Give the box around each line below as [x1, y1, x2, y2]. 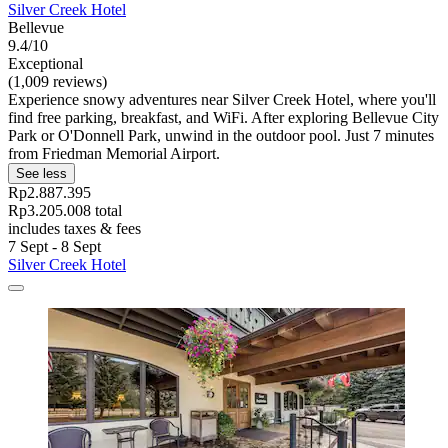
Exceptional [8, 55, 83, 73]
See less [16, 166, 67, 182]
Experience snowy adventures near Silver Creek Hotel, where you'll [8, 91, 436, 109]
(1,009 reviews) [8, 73, 107, 91]
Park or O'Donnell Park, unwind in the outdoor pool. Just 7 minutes [8, 127, 434, 145]
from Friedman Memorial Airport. [8, 145, 220, 163]
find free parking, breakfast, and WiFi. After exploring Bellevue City [8, 109, 439, 127]
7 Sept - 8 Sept [8, 238, 101, 256]
